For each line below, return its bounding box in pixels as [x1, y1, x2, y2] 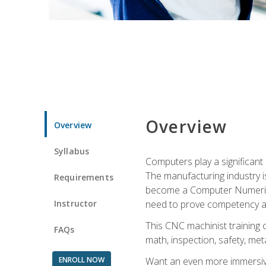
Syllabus [54, 145, 90, 157]
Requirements [54, 171, 113, 183]
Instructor [54, 197, 97, 209]
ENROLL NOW [58, 254, 104, 265]
